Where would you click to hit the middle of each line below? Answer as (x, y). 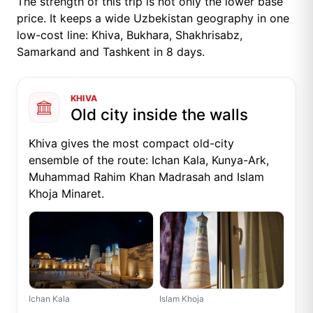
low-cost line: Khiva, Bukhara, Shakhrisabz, (130, 35)
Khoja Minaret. (66, 194)
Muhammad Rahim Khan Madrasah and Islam (146, 177)
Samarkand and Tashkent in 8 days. (111, 52)
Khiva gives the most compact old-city (131, 144)
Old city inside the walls (159, 115)
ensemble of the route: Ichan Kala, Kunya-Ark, (149, 160)
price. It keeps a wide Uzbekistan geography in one (153, 19)
